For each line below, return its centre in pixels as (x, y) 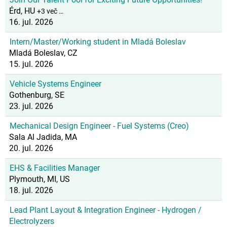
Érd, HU (23, 11)
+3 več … (50, 11)
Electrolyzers (32, 221)
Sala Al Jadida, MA (43, 137)
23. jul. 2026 (31, 106)
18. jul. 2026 (31, 190)
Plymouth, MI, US (40, 179)
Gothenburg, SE (37, 95)
